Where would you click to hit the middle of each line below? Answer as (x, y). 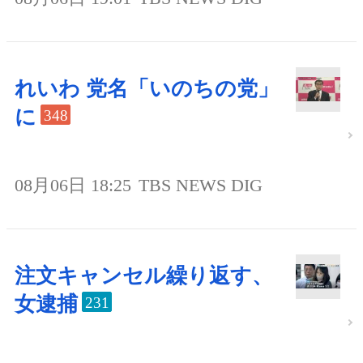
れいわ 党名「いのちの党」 (147, 89)
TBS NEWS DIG (201, 186)
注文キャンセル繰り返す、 (144, 276)
